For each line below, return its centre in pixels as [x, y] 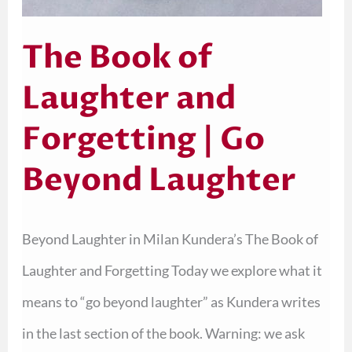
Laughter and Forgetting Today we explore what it [172, 271]
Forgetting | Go [143, 140]
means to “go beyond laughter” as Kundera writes [171, 302]
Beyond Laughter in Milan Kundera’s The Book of [170, 239]
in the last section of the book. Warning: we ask [163, 334]
